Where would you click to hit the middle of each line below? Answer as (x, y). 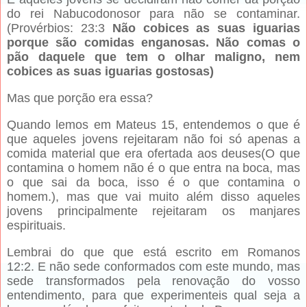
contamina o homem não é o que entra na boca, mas (153, 168)
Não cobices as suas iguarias (206, 28)
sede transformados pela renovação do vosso (153, 281)
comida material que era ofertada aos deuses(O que (153, 154)
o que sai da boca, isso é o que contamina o (153, 183)
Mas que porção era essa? (80, 98)
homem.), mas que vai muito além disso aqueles (153, 197)
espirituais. (36, 226)
